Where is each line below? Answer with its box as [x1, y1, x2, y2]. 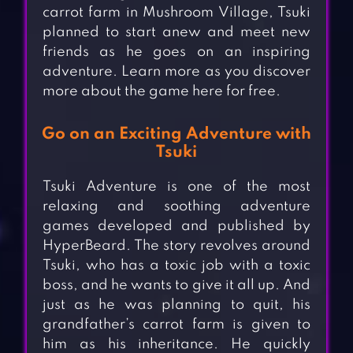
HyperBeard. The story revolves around [42, 239, 311, 254]
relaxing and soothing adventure [42, 199, 311, 214]
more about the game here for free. [42, 84, 281, 99]
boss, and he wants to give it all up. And [42, 278, 311, 293]
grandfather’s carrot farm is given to [42, 318, 311, 333]
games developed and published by [42, 219, 311, 234]
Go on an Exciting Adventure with [41, 126, 311, 143]
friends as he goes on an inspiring [42, 45, 311, 60]
